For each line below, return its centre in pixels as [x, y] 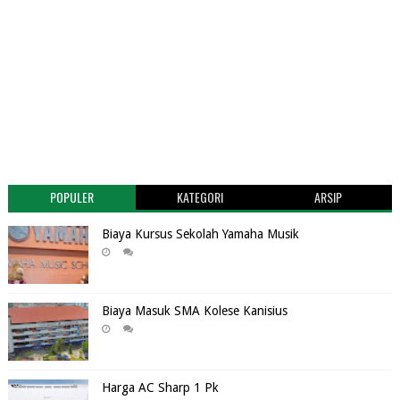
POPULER [72, 196]
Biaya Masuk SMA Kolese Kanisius [194, 310]
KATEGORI [200, 196]
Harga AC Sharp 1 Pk [160, 387]
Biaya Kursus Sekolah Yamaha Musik [200, 233]
